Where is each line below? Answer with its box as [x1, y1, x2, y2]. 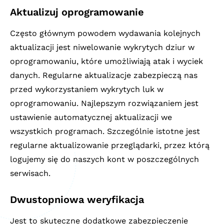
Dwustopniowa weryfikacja [10, 193, 144, 205]
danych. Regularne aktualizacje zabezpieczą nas [10, 70, 197, 80]
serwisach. [10, 168, 50, 178]
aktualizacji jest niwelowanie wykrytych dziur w [10, 42, 194, 52]
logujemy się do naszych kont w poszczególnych [10, 154, 199, 164]
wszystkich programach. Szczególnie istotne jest [10, 126, 200, 136]
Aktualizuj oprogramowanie [10, 5, 144, 18]
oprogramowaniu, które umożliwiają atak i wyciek [10, 56, 203, 66]
